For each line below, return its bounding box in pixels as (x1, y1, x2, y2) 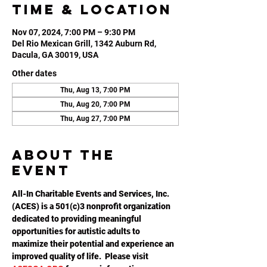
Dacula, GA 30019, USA (12, 50, 98, 60)
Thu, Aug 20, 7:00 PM (60, 100, 131, 108)
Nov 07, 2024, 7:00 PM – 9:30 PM (12, 27, 135, 37)
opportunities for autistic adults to (12, 226, 142, 236)
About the (12, 147, 115, 163)
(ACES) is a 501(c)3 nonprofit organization (12, 201, 172, 211)
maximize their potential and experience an (12, 239, 176, 249)
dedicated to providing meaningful (12, 214, 143, 223)
